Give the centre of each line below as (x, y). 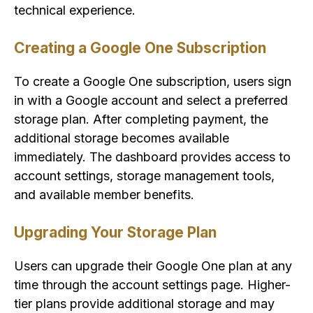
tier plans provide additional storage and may (144, 303)
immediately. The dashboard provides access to (152, 156)
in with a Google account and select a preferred (151, 100)
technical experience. (75, 10)
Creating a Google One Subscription (140, 48)
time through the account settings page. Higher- (152, 284)
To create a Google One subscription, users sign (153, 81)
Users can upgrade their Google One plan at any (153, 265)
